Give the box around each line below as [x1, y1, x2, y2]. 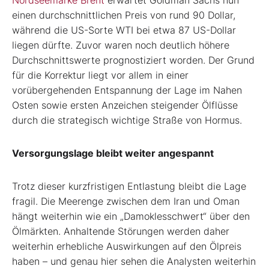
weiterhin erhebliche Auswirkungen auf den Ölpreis [12, 240, 241, 252]
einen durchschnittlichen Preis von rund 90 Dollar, [12, 8, 235, 21]
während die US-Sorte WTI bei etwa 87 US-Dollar [12, 23, 236, 36]
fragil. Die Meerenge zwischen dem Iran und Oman [12, 195, 240, 207]
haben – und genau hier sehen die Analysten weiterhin [12, 255, 256, 267]
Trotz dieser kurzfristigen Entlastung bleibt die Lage [12, 180, 246, 192]
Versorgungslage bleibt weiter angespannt [12, 147, 214, 159]
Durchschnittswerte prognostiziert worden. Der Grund [12, 53, 255, 66]
